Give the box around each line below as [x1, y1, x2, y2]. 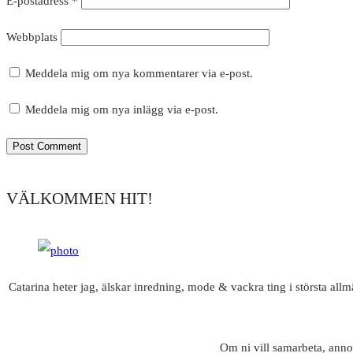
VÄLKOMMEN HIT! [6, 189, 153, 209]
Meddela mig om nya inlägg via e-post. [25, 103, 218, 117]
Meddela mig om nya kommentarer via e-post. [25, 67, 253, 80]
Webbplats [6, 31, 58, 44]
